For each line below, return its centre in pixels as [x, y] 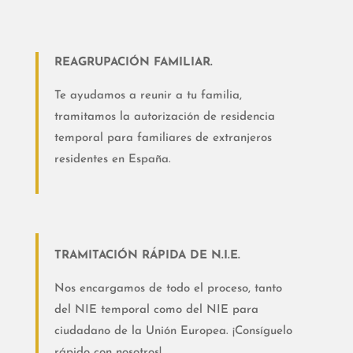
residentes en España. [112, 160]
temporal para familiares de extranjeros [163, 139]
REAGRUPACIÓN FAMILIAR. [133, 63]
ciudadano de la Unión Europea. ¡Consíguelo [173, 332]
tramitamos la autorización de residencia [164, 117]
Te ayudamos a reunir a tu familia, [148, 96]
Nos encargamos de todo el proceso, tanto [168, 289]
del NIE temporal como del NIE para [156, 310]
